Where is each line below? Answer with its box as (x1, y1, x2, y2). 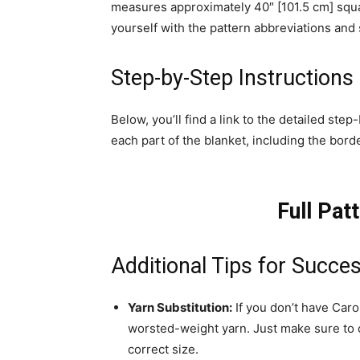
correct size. (128, 342, 198, 357)
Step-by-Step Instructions (111, 65, 354, 91)
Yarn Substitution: (128, 300, 232, 315)
